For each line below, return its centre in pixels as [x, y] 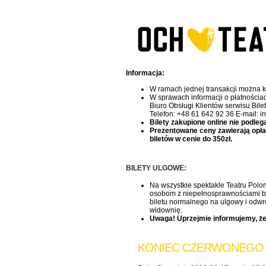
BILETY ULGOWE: [156, 168]
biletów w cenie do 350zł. [191, 139]
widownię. [166, 210]
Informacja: [145, 73]
